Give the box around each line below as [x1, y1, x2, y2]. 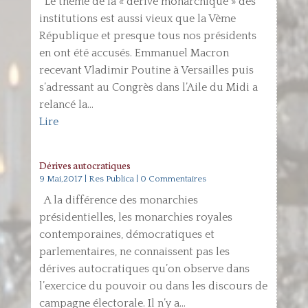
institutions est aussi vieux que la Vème [38, 12, 236, 25]
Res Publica [88, 174, 134, 184]
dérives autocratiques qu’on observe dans [38, 263, 250, 275]
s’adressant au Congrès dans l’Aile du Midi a [38, 81, 258, 93]
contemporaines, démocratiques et [38, 228, 214, 241]
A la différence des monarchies [38, 194, 198, 206]
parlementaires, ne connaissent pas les [38, 245, 230, 258]
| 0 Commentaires [133, 174, 206, 184]
